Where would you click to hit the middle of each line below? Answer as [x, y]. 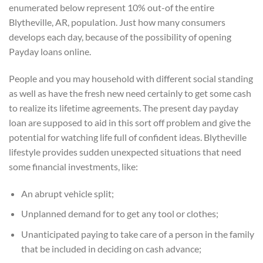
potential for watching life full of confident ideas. [105, 137]
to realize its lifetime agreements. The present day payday [124, 107]
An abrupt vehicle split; [67, 193]
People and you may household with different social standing [131, 78]
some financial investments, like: [73, 166]
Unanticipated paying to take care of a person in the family [137, 234]
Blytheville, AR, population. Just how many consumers [117, 22]
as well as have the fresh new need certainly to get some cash [130, 93]
